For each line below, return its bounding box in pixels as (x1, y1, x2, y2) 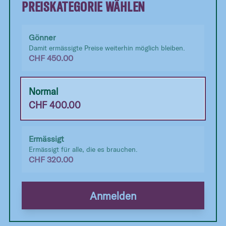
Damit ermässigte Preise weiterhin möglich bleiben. (29, 43, 186, 52)
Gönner (29, 32, 56, 42)
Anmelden (90, 189, 136, 202)
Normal (29, 86, 59, 98)
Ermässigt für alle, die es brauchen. (29, 144, 138, 154)
